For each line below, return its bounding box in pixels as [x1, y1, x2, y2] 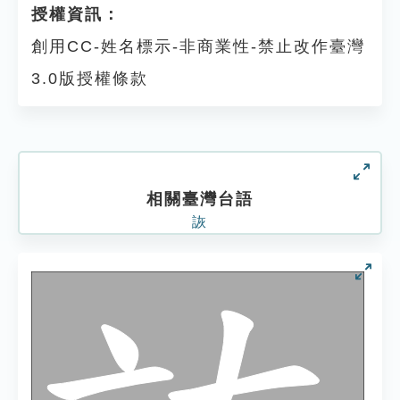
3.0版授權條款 [31, 70, 148, 87]
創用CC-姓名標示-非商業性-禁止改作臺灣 [31, 37, 365, 55]
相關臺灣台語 [146, 190, 254, 208]
